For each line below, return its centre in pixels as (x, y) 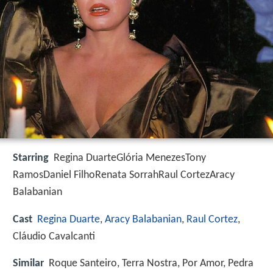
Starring (31, 158)
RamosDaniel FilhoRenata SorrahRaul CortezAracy (124, 175)
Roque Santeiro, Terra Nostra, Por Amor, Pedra (151, 263)
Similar (28, 263)
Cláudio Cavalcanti (54, 236)
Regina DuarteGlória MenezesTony (130, 158)
